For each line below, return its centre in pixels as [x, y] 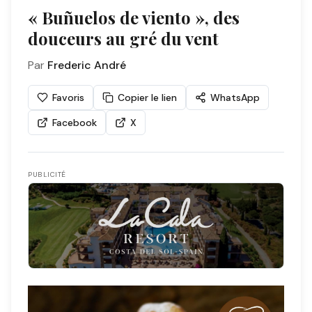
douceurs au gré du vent [123, 38]
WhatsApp [235, 97]
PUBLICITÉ [47, 174]
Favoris [68, 97]
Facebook [75, 123]
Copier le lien [147, 97]
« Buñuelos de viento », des [134, 17]
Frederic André [87, 65]
